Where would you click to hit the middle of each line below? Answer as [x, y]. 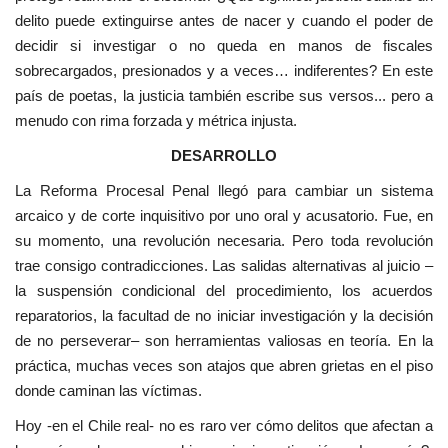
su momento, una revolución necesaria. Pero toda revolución [224, 240]
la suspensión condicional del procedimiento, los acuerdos [224, 290]
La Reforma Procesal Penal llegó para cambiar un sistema [224, 190]
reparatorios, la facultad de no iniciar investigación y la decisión [224, 315]
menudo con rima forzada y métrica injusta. [156, 120]
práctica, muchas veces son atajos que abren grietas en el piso [224, 365]
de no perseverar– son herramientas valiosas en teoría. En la [224, 340]
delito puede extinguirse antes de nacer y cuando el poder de [224, 20]
